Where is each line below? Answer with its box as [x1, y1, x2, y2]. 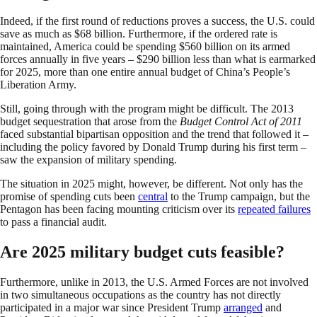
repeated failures [238, 203, 311, 216]
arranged [224, 301, 263, 314]
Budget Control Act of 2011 [180, 115, 302, 128]
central [138, 190, 168, 203]
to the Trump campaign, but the [168, 190, 310, 203]
